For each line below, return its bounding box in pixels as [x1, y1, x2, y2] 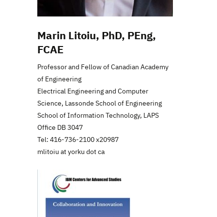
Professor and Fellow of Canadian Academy [37, 62, 169, 71]
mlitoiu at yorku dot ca [37, 147, 105, 156]
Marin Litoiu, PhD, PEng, [37, 28, 156, 42]
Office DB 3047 [37, 123, 83, 132]
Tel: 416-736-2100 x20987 [37, 135, 119, 144]
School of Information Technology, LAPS [37, 110, 159, 120]
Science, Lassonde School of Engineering [37, 98, 162, 108]
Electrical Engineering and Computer [37, 86, 148, 95]
